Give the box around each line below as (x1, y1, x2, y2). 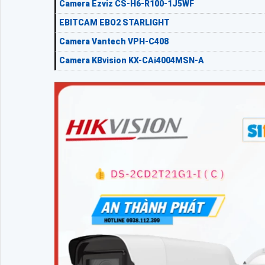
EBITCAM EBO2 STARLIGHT (59, 18, 170, 28)
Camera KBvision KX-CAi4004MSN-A (59, 56, 204, 66)
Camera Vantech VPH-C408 (59, 37, 169, 47)
